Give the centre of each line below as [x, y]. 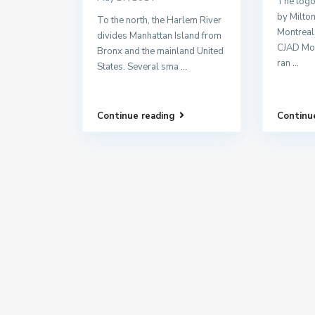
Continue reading [136, 116]
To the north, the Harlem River [159, 21]
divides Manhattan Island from [159, 36]
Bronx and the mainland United [160, 52]
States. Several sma [139, 67]
